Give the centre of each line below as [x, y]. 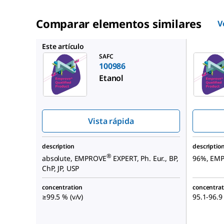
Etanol [111, 78]
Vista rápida [111, 121]
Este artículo [63, 46]
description [58, 146]
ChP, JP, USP [61, 168]
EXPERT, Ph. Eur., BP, [145, 158]
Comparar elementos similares [119, 24]
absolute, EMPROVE [74, 158]
